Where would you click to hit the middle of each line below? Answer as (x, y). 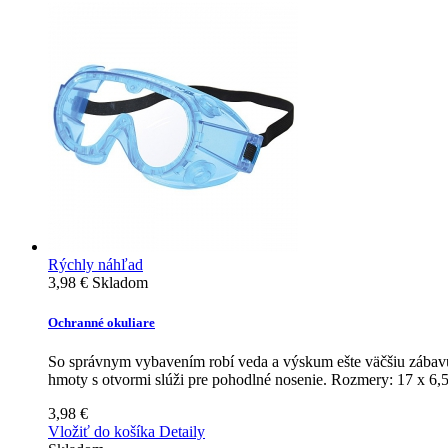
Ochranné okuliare (101, 322)
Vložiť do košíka (101, 431)
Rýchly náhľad (95, 265)
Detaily (182, 431)
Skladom (120, 283)
